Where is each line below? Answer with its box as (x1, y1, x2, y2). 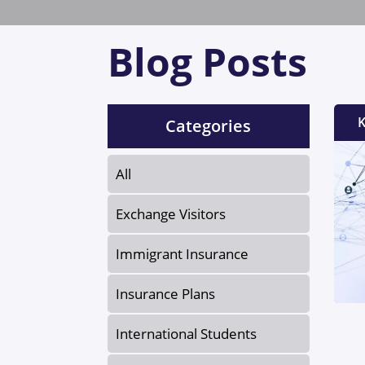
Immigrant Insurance (116, 244, 248, 264)
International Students (116, 324, 257, 344)
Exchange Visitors (116, 204, 226, 224)
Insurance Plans (116, 284, 215, 304)
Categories (165, 115, 252, 138)
